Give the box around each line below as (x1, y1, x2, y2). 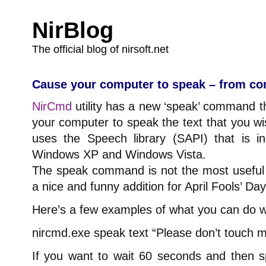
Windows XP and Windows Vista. (31, 148, 206, 161)
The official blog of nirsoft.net (32, 43, 169, 55)
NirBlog (32, 18, 113, 43)
